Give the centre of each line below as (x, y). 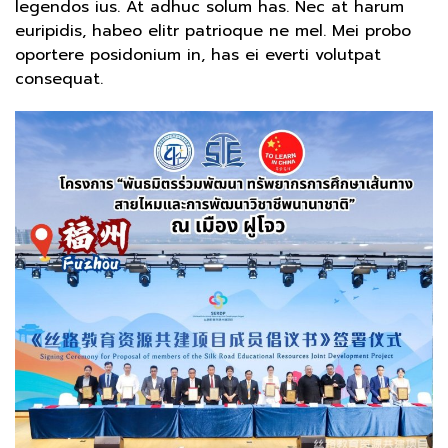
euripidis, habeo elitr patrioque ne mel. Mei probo (213, 30)
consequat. (59, 78)
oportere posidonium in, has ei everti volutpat (198, 54)
